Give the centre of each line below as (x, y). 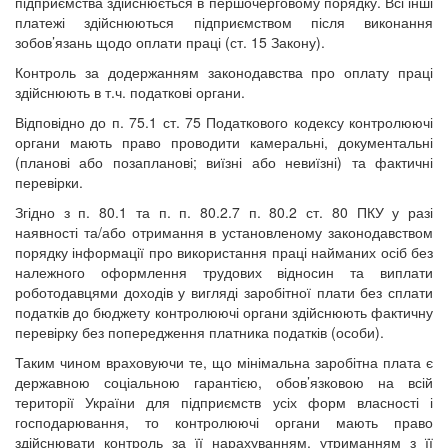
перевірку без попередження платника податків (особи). (199, 332)
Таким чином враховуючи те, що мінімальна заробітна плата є (224, 362)
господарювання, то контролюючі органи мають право (224, 422)
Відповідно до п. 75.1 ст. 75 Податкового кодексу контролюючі (224, 122)
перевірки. (49, 182)
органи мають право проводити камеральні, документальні (224, 142)
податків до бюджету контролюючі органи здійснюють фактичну (224, 312)
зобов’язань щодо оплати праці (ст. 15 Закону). (170, 42)
